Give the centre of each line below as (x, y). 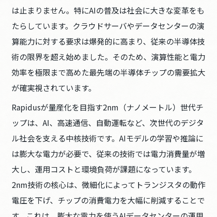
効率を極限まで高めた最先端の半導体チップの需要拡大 (108, 72)
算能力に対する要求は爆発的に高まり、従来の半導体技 (108, 41)
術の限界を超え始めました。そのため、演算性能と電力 (108, 57)
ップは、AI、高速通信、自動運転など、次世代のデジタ (108, 123)
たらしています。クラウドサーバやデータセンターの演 (108, 26)
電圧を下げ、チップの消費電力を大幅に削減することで (108, 200)
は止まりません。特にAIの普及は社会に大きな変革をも (108, 10)
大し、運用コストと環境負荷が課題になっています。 (104, 169)
